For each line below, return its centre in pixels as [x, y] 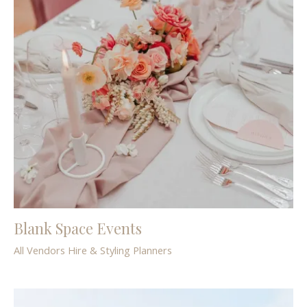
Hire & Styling [99, 250]
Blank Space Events [78, 228]
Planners [152, 250]
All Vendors [39, 250]
